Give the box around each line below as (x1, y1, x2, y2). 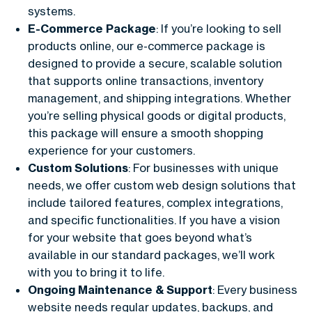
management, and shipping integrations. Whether (28, 91, 291, 105)
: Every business (212, 282, 297, 297)
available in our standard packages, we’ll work (28, 247, 275, 262)
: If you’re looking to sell (156, 21, 281, 36)
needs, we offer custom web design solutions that (28, 178, 296, 192)
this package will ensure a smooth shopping (28, 125, 263, 140)
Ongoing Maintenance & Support (28, 282, 212, 297)
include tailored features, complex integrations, (28, 195, 283, 210)
